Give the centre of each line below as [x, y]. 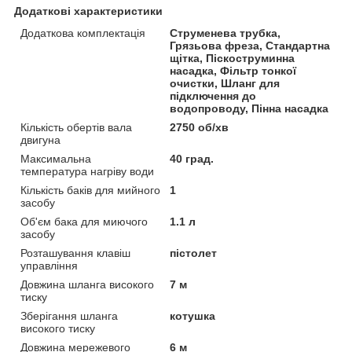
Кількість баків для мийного [90, 190]
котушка [193, 315]
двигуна [40, 139]
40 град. [192, 158]
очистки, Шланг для [225, 83]
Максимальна [56, 158]
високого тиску [58, 328]
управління [49, 265]
